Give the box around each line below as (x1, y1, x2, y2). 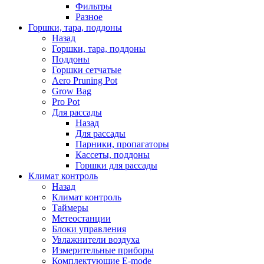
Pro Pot (52, 97, 80, 107)
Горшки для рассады (75, 160, 157, 170)
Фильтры (75, 1, 112, 11)
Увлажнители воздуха (52, 235, 140, 245)
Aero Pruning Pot (52, 75, 117, 85)
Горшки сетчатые (52, 65, 121, 75)
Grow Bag (52, 86, 91, 96)
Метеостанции (52, 213, 111, 223)
